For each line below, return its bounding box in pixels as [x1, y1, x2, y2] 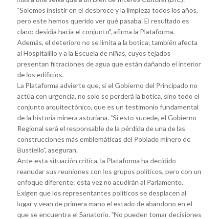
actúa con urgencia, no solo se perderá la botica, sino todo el [17, 91, 199, 100]
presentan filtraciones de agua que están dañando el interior [17, 59, 201, 68]
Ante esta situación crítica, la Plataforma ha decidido [17, 156, 176, 165]
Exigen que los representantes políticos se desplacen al [17, 188, 186, 197]
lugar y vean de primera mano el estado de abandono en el [17, 199, 192, 208]
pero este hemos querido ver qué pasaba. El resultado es [17, 16, 189, 25]
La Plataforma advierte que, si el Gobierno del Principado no [17, 81, 197, 89]
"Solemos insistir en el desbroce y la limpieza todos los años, [17, 5, 198, 14]
